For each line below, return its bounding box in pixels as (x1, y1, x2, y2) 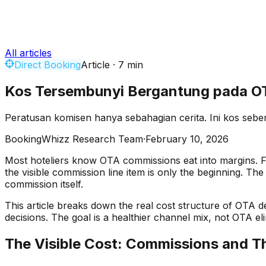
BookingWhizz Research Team (5, 132, 143, 145)
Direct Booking (14, 59, 81, 71)
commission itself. (5, 178, 83, 190)
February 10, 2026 (145, 132, 229, 145)
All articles (5, 47, 52, 59)
